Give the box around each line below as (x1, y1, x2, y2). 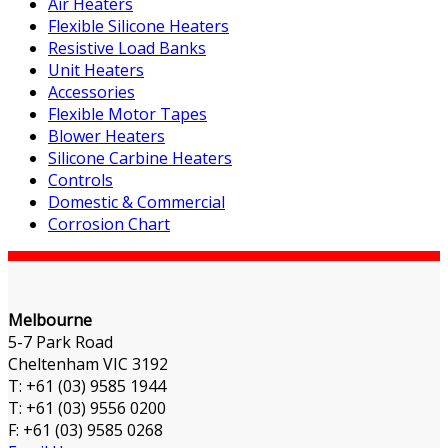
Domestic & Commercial (48, 191, 225, 214)
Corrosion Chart (48, 213, 170, 236)
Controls (48, 169, 113, 192)
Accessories (48, 81, 135, 104)
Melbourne (8, 309, 92, 332)
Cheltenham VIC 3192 (8, 353, 168, 376)
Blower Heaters (48, 125, 165, 148)
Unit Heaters (48, 59, 144, 82)
